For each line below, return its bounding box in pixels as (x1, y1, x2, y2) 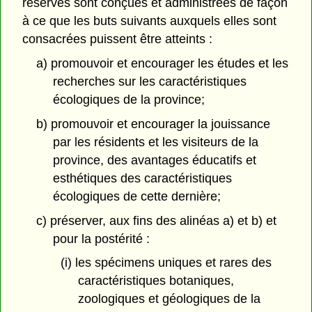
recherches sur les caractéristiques (53, 75, 247, 89)
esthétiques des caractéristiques (53, 171, 233, 185)
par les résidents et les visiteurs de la (53, 134, 259, 149)
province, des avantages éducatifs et (53, 153, 257, 167)
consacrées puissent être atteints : (22, 32, 213, 47)
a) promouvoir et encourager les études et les (36, 56, 288, 71)
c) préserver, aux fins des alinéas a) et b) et (36, 213, 276, 228)
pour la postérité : (53, 231, 150, 246)
